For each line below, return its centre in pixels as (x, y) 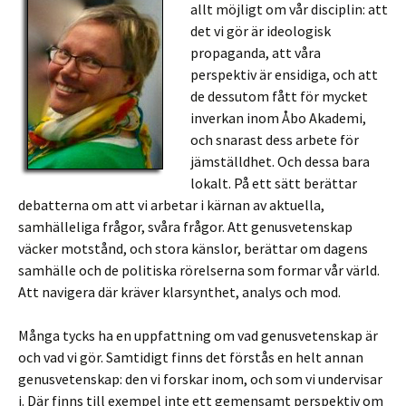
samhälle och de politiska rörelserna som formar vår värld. (199, 270)
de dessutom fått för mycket (279, 96)
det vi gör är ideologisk (261, 31)
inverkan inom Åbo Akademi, (278, 118)
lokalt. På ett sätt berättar (274, 183)
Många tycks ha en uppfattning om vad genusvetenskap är (198, 335)
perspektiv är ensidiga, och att (284, 74)
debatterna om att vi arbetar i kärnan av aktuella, (171, 205)
